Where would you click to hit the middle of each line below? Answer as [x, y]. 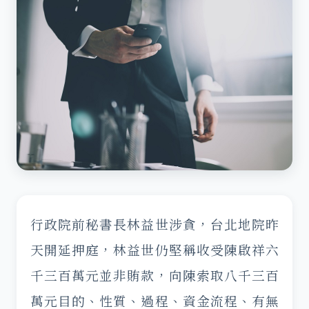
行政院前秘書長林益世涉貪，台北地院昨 [154, 224]
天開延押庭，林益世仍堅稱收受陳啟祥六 [154, 250]
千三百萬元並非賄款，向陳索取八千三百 [154, 275]
